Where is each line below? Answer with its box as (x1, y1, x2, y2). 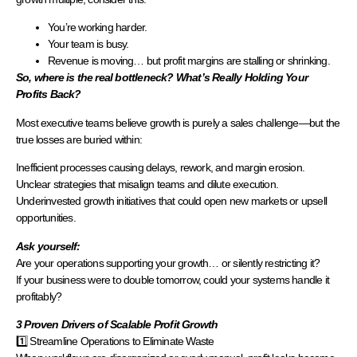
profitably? (16, 289, 62, 303)
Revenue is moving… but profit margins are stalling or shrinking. (48, 54, 330, 68)
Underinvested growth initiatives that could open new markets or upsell (16, 194, 328, 208)
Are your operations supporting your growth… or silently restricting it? (16, 256, 320, 269)
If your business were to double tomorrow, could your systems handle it (16, 273, 330, 286)
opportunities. (16, 211, 76, 225)
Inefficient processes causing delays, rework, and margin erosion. (16, 161, 305, 175)
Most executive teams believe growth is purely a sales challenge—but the (16, 116, 340, 129)
